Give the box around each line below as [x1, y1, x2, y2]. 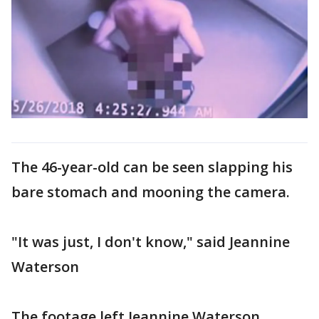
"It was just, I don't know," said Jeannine [11, 231, 290, 251]
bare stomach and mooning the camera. [11, 182, 290, 202]
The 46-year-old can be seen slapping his [11, 157, 293, 177]
